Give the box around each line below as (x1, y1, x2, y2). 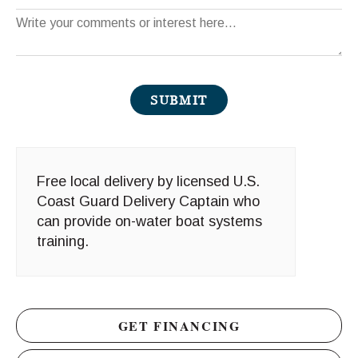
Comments (15, 17, 81, 34)
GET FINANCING (117, 316, 241, 336)
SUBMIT (150, 93, 208, 108)
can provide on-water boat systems (37, 213, 262, 230)
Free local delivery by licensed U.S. (37, 173, 260, 190)
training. (37, 233, 89, 250)
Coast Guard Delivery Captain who (37, 193, 260, 210)
